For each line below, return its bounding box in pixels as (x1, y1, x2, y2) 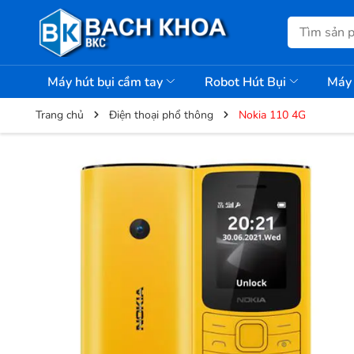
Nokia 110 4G (239, 107, 306, 122)
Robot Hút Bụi (204, 73, 289, 91)
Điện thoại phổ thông (109, 107, 213, 122)
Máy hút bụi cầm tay (47, 73, 166, 91)
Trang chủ (36, 107, 84, 122)
